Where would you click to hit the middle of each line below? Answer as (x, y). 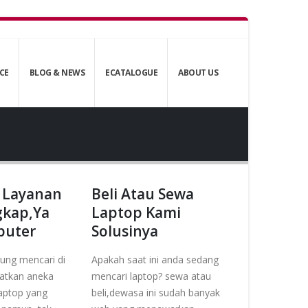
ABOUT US (198, 73)
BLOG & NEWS (57, 73)
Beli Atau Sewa (143, 194)
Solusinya (125, 231)
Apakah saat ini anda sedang (155, 260)
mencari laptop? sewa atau (151, 276)
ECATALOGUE (131, 73)
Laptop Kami (136, 212)
